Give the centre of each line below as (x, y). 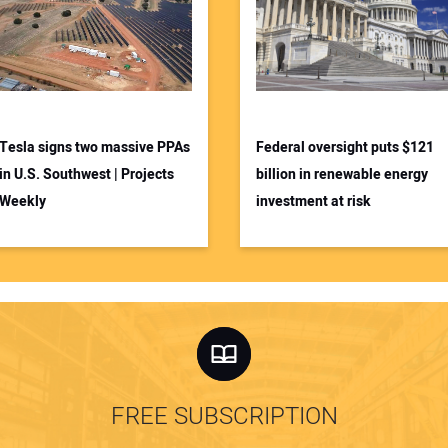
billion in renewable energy (342, 174)
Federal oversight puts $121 (345, 147)
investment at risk (313, 201)
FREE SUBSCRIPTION (224, 417)
